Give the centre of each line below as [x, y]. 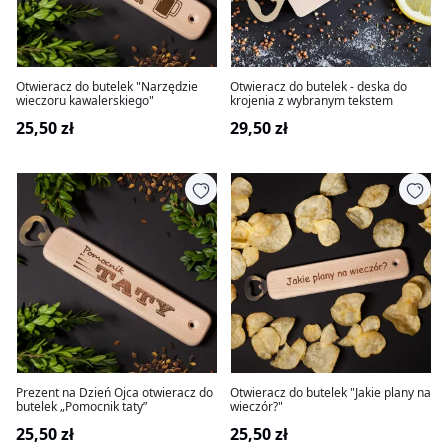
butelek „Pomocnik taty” [81, 406]
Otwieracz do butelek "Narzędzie [107, 86]
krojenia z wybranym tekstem [311, 100]
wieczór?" [256, 406]
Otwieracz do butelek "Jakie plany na [330, 392]
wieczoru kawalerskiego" [85, 100]
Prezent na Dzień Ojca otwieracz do [114, 392]
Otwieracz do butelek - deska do [318, 86]
